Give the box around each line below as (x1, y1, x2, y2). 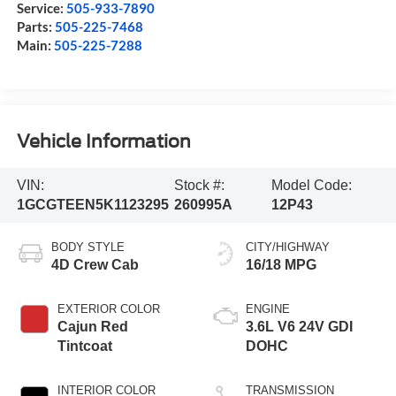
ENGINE (246, 301, 290, 316)
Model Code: (270, 177, 352, 193)
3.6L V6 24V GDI (246, 318, 353, 334)
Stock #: (174, 177, 225, 193)
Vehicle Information (16, 131, 191, 153)
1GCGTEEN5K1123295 (16, 196, 169, 212)
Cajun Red (57, 318, 128, 334)
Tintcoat (57, 338, 112, 354)
